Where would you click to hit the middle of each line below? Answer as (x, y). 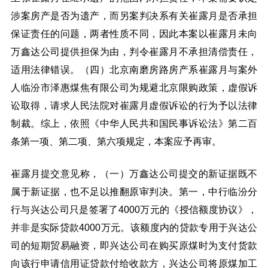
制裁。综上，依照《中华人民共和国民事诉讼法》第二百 (134, 123)
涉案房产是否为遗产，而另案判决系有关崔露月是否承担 (134, 16)
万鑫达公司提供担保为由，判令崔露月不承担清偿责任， (134, 51)
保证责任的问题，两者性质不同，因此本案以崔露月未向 (134, 33)
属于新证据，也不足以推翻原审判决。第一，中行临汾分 (134, 191)
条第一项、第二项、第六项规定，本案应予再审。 (116, 141)
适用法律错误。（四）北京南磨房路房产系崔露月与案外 (134, 69)
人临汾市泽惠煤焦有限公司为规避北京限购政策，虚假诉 (134, 87)
